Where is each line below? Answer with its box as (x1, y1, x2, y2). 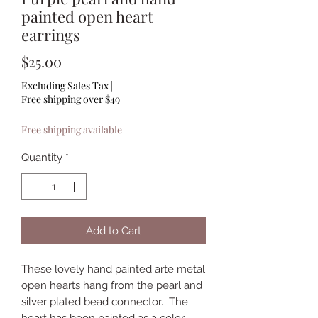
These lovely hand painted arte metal (21, 263, 205, 276)
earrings (21, 23, 80, 45)
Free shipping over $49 (21, 92, 120, 106)
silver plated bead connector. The (21, 295, 188, 309)
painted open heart (21, 5, 153, 27)
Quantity (21, 150, 62, 164)
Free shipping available (21, 122, 122, 136)
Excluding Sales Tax (21, 78, 109, 92)
